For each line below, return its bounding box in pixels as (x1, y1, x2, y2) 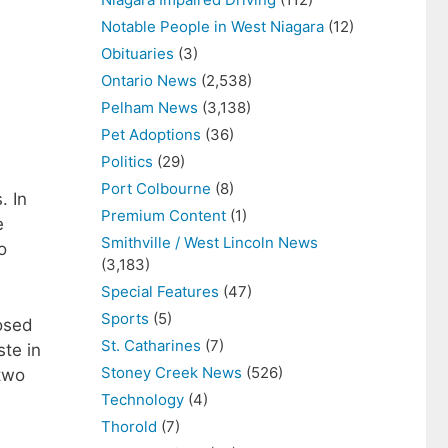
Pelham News (101, 98, 198, 117)
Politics (101, 152, 153, 171)
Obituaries (101, 44, 174, 63)
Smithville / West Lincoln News (101, 233, 318, 252)
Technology (101, 390, 184, 409)
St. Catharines (101, 336, 201, 355)
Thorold (101, 417, 157, 436)
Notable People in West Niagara (101, 17, 324, 36)
